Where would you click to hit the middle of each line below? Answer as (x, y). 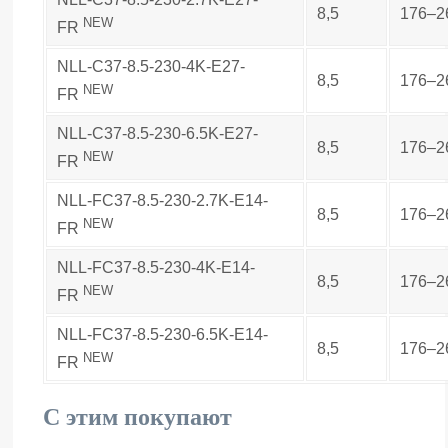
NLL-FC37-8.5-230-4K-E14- (156, 267)
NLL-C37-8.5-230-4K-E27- (151, 66)
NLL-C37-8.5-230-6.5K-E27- (157, 133)
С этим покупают (137, 416)
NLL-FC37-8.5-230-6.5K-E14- (162, 334)
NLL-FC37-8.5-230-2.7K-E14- (162, 200)
